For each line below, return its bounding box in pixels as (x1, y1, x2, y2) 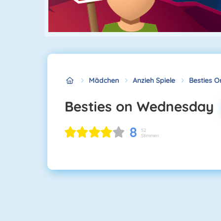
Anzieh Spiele (133, 75, 175, 85)
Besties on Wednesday (74, 97, 214, 115)
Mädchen (89, 75, 119, 85)
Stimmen (141, 133, 159, 139)
